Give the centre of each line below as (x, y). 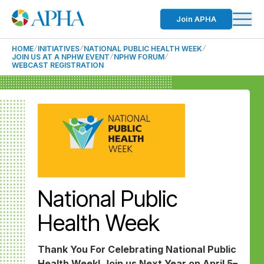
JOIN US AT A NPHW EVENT (61, 57)
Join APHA (196, 19)
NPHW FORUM (139, 57)
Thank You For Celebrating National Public (137, 249)
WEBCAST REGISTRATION (58, 65)
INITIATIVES (59, 49)
